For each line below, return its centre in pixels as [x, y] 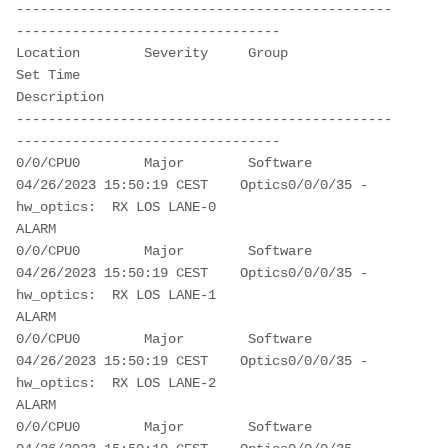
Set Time [120, 74]
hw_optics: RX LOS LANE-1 [116, 294]
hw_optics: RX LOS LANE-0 [116, 206]
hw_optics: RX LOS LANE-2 [116, 382]
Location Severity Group [196, 52]
